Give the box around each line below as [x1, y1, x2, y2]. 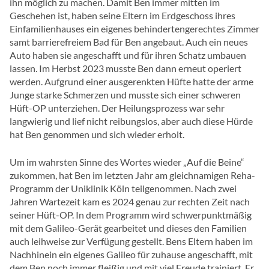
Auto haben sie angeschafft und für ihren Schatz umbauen [10, 49, 246, 61]
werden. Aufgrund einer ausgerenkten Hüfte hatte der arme [10, 76, 253, 88]
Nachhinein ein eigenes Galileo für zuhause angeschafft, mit [10, 249, 253, 261]
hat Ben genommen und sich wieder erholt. [10, 128, 184, 141]
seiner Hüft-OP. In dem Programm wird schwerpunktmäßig [10, 209, 252, 221]
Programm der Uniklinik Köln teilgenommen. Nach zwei [10, 183, 237, 195]
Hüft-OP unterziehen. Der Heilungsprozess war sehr [10, 102, 225, 114]
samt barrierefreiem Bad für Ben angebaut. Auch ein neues [10, 36, 248, 48]
